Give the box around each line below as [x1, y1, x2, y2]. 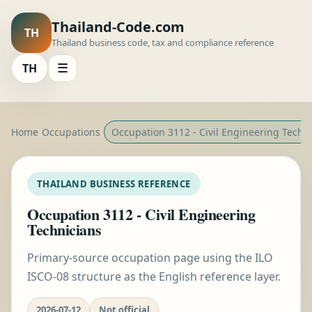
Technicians [27, 218, 102, 241]
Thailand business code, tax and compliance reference [52, 36, 274, 49]
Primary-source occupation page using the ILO [27, 250, 273, 265]
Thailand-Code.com [52, 17, 185, 36]
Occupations [42, 125, 100, 139]
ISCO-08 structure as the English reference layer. [27, 269, 281, 284]
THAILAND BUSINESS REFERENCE [37, 178, 191, 190]
